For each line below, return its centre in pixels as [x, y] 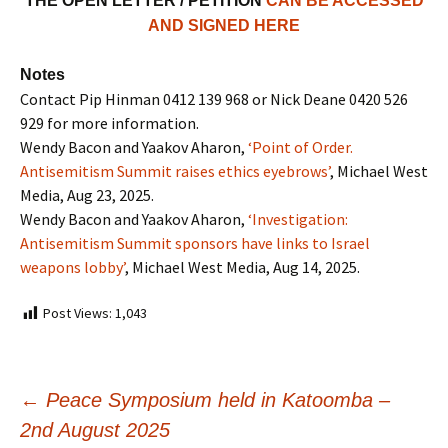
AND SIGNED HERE [224, 25]
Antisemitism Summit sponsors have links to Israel [195, 243]
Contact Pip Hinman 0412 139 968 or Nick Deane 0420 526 [214, 99]
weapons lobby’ [72, 267]
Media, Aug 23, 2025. [87, 195]
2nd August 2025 [95, 429]
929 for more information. [109, 123]
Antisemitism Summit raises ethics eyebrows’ [175, 171]
